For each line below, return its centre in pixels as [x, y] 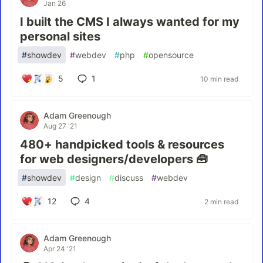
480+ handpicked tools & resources [122, 144]
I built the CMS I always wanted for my [130, 22]
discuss [129, 178]
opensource [171, 55]
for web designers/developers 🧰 [114, 159]
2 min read [221, 201]
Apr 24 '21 [60, 249]
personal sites [60, 36]
